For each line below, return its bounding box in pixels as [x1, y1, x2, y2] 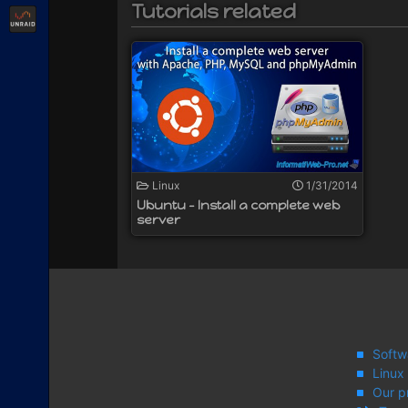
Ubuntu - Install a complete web [137, 197, 340, 213]
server [137, 211, 180, 228]
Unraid [50, 8, 96, 26]
